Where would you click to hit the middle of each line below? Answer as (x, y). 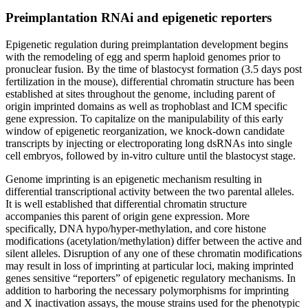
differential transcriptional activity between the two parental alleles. (150, 191)
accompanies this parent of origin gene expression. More (128, 216)
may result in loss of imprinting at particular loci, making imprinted (150, 265)
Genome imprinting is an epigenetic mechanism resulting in (134, 179)
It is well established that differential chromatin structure (126, 203)
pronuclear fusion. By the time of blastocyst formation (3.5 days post (154, 69)
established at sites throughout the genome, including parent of (140, 93)
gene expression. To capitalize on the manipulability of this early (144, 118)
